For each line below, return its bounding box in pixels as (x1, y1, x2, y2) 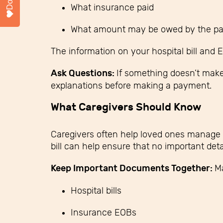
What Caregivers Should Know (51, 101, 201, 113)
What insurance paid (71, 2, 154, 12)
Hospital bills (71, 185, 121, 196)
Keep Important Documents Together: (51, 163, 215, 174)
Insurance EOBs (71, 207, 136, 218)
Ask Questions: (51, 68, 116, 79)
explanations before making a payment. (51, 80, 212, 91)
